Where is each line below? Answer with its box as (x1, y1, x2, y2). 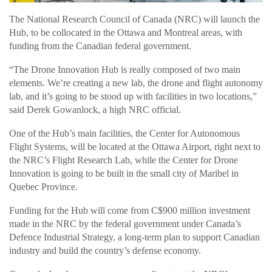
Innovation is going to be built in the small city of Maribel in (9, 168, 239, 178)
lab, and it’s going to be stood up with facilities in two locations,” (9, 90, 257, 101)
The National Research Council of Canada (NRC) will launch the (9, 13, 260, 24)
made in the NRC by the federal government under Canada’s (9, 218, 241, 229)
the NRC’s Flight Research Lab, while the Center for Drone (9, 154, 238, 165)
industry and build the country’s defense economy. (9, 245, 201, 256)
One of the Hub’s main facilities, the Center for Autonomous (9, 127, 240, 138)
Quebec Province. (9, 181, 78, 192)
